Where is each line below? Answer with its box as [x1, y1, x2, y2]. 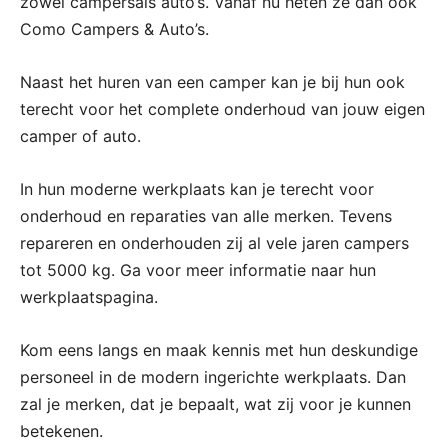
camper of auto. [20, 126, 141, 147]
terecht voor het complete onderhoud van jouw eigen [20, 99, 425, 120]
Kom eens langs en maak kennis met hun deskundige [20, 340, 418, 361]
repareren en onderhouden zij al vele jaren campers [20, 233, 409, 254]
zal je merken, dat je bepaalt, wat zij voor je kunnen [20, 394, 411, 415]
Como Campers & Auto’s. [20, 19, 209, 40]
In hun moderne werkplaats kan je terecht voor [20, 179, 374, 200]
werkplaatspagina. [20, 287, 158, 308]
